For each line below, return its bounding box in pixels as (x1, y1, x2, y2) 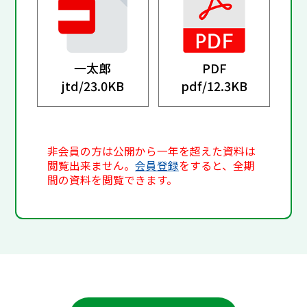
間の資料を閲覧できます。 (47, 172, 178, 188)
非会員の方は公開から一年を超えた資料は (47, 143, 256, 160)
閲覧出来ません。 (47, 158, 136, 174)
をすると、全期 (179, 158, 256, 174)
